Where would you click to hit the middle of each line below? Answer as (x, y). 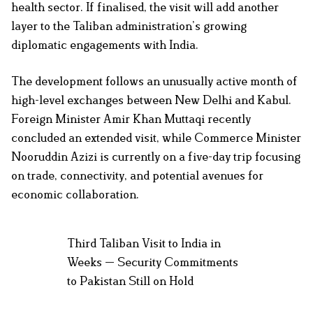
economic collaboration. (75, 194)
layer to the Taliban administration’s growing (129, 26)
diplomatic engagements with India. (105, 44)
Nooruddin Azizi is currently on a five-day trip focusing (156, 156)
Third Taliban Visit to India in (144, 243)
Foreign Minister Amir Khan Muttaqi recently (131, 118)
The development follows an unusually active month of (154, 81)
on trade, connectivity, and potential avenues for (137, 175)
